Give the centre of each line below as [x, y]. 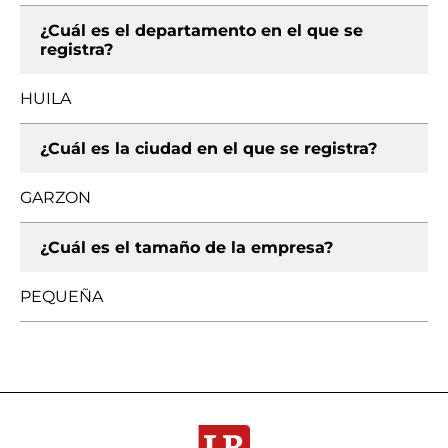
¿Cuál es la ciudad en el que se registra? [208, 148]
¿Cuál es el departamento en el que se [201, 30]
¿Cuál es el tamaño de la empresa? [186, 247]
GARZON [55, 197]
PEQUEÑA [61, 296]
